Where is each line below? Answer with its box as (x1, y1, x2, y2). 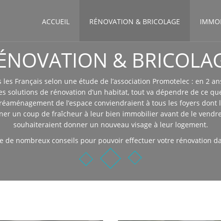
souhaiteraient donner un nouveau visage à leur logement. (13, 120, 208, 129)
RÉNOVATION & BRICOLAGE (89, 17, 180, 26)
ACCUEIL (42, 17, 70, 26)
